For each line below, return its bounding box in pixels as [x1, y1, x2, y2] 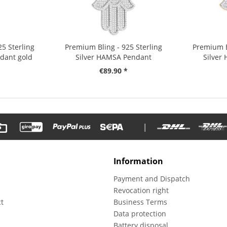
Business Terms [113, 197, 167, 207]
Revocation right [113, 185, 169, 195]
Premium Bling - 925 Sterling [64, 42, 162, 52]
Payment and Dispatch [113, 173, 190, 183]
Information [113, 155, 163, 167]
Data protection [113, 208, 166, 218]
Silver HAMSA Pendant [75, 52, 152, 62]
